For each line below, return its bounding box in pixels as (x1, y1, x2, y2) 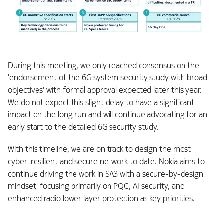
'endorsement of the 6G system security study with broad (8, 72, 207, 83)
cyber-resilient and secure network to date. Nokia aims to (8, 156, 205, 167)
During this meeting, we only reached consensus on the (8, 60, 199, 71)
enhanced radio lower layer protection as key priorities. (8, 193, 195, 204)
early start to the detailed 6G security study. (8, 121, 159, 132)
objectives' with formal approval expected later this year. (8, 84, 202, 95)
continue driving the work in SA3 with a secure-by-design (8, 168, 203, 179)
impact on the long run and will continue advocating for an (8, 109, 207, 120)
